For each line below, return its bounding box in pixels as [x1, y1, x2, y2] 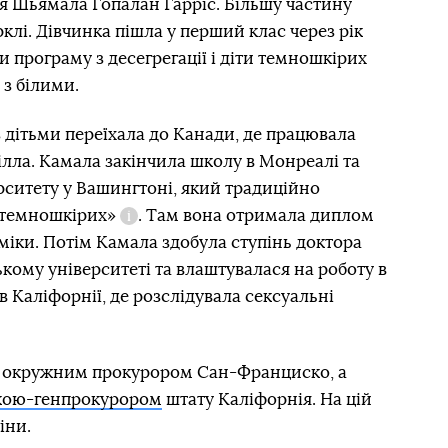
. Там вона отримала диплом [138, 206, 374, 224]
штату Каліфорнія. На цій [162, 390, 372, 408]
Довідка [120, 220, 184, 238]
